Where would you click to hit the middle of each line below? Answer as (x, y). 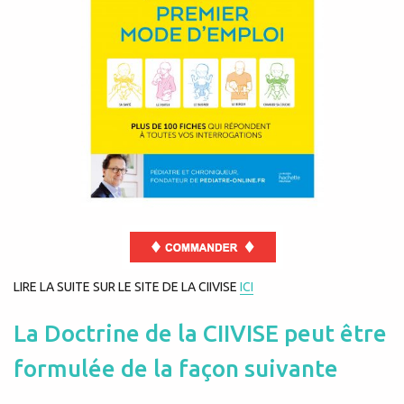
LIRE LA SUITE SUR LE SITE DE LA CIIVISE (127, 286)
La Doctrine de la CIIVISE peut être (200, 334)
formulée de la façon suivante (176, 369)
